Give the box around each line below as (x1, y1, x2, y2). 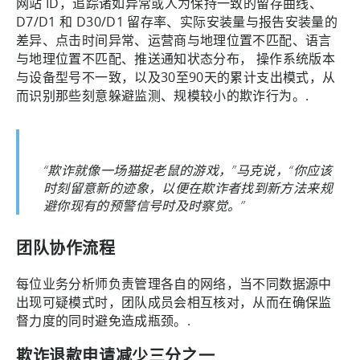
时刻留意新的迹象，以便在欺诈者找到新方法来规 (43, 178, 333, 196)
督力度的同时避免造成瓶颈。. (16, 311, 191, 329)
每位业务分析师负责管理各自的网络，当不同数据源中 (16, 274, 332, 292)
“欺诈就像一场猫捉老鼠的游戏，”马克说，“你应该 (43, 161, 333, 178)
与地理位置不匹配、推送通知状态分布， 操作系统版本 (16, 49, 335, 67)
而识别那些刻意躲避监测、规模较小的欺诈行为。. (16, 86, 313, 104)
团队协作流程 (16, 238, 116, 258)
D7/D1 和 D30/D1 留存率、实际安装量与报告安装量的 (16, 12, 338, 31)
